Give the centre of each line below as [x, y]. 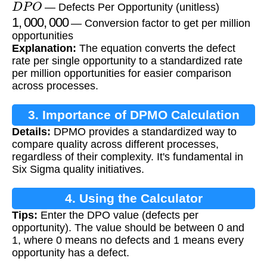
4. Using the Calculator [133, 198]
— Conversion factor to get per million [159, 24]
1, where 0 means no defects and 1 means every [128, 240]
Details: [31, 132]
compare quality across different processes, [115, 145]
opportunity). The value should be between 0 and [128, 228]
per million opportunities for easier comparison [122, 74]
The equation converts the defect [156, 49]
